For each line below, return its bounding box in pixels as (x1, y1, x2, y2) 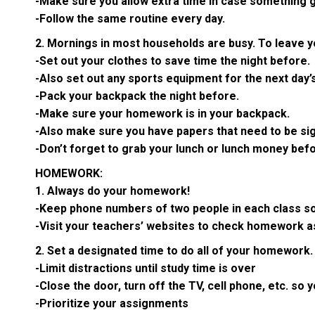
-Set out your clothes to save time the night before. (35, 54, 310, 68)
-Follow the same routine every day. (35, 12, 225, 26)
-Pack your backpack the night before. (35, 89, 239, 103)
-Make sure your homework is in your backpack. (35, 107, 290, 121)
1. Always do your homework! (35, 184, 190, 198)
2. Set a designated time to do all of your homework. (35, 244, 313, 258)
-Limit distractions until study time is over (35, 262, 256, 276)
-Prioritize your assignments (35, 297, 188, 311)
